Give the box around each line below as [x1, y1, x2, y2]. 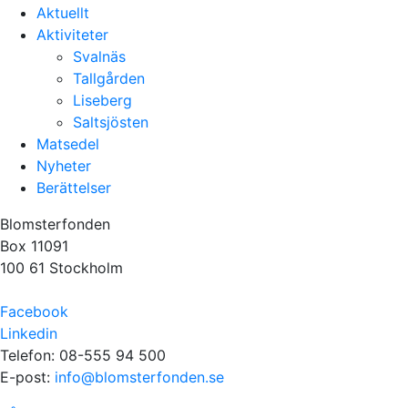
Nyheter [36, 156, 91, 175]
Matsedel [36, 134, 99, 153]
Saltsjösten [73, 112, 148, 131]
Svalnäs [73, 46, 126, 66]
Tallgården [73, 68, 145, 87]
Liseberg [73, 90, 132, 109]
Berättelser [36, 178, 111, 197]
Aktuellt [36, 3, 89, 22]
